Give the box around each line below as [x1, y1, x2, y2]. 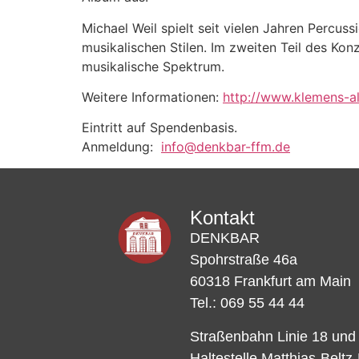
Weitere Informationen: [82, 89, 223, 106]
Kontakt [189, 207, 255, 229]
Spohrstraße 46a [189, 252, 297, 268]
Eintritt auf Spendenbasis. [82, 119, 237, 136]
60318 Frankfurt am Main [189, 273, 351, 290]
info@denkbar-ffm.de [161, 139, 290, 155]
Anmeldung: [82, 139, 161, 155]
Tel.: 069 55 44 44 [189, 295, 305, 312]
